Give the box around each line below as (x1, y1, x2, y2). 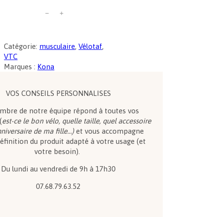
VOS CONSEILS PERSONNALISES (5, 89, 111, 98)
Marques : (4, 62, 38, 71)
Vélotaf (78, 42, 103, 51)
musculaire (39, 42, 76, 51)
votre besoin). (34, 147, 82, 156)
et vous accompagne (74, 127, 144, 136)
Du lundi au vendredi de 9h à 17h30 (1, 165, 116, 173)
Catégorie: (4, 42, 40, 51)
